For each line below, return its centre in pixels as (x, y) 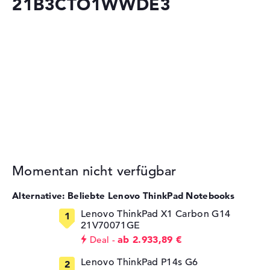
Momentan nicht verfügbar (94, 171)
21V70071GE (111, 226)
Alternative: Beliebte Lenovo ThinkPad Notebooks (124, 196)
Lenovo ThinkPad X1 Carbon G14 (156, 214)
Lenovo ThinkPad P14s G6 (140, 262)
